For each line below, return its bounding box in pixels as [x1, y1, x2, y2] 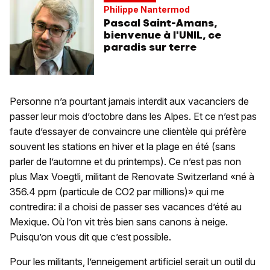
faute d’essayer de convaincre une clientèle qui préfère [10, 125, 246, 138]
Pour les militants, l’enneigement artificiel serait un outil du [10, 256, 256, 268]
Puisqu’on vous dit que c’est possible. [10, 231, 171, 243]
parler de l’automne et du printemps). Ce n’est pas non [10, 155, 241, 168]
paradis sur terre [104, 40, 196, 54]
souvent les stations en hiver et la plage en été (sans [10, 140, 236, 153]
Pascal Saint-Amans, [104, 16, 218, 30]
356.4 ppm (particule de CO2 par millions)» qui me [10, 186, 224, 198]
